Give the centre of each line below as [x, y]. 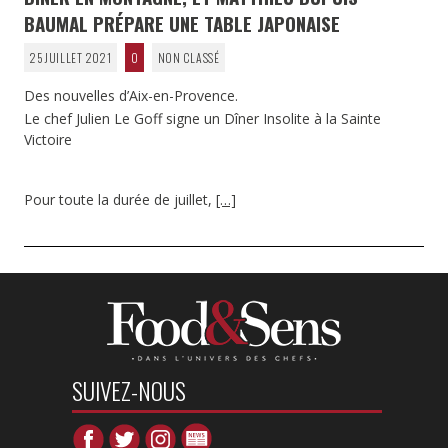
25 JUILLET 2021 [70, 58]
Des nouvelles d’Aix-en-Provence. [131, 96]
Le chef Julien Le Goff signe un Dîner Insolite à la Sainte [202, 118]
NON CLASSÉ [188, 58]
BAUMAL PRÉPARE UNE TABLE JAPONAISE [182, 23]
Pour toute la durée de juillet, [120, 200]
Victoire [48, 139]
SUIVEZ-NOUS [128, 391]
